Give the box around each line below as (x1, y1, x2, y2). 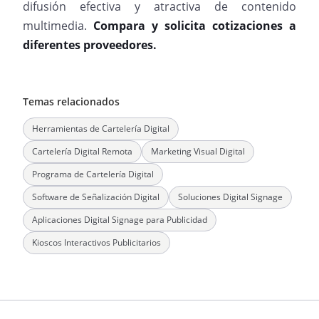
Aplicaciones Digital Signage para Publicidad (32, 214, 207, 226)
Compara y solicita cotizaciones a (93, 18, 296, 33)
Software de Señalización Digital (32, 191, 159, 203)
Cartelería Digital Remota (32, 145, 132, 157)
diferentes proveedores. (23, 37, 157, 53)
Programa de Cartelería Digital (32, 168, 154, 180)
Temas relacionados (23, 95, 120, 108)
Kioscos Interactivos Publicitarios (32, 236, 161, 249)
